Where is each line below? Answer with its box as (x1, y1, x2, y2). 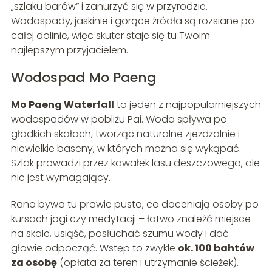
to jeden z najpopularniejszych (114, 97, 261, 112)
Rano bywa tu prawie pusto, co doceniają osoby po (10, 197, 259, 211)
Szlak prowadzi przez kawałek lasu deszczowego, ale (10, 155, 260, 170)
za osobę (10, 255, 57, 270)
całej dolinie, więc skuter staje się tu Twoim (10, 28, 210, 42)
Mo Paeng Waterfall (10, 97, 114, 112)
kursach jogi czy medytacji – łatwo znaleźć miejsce (10, 211, 251, 226)
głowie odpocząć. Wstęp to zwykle (10, 240, 178, 255)
